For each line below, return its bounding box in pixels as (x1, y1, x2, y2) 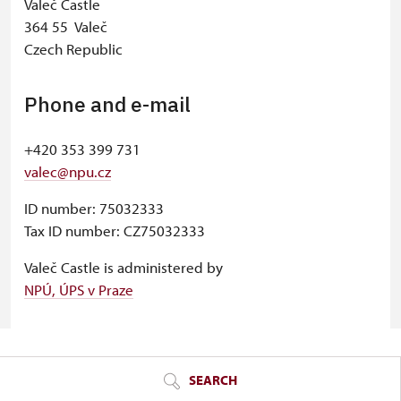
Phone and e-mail (24, 90, 191, 117)
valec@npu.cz (24, 162, 111, 181)
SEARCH (186, 371, 237, 388)
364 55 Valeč (24, 17, 107, 36)
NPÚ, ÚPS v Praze (24, 280, 133, 299)
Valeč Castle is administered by (24, 258, 223, 277)
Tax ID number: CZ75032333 (24, 221, 205, 240)
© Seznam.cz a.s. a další (262, 313, 381, 328)
